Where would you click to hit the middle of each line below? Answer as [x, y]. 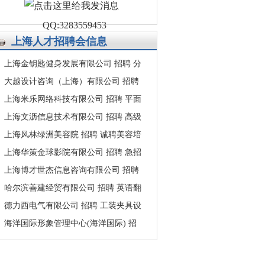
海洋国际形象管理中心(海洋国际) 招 [70, 223]
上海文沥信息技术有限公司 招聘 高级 [73, 117]
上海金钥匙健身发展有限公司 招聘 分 [73, 64]
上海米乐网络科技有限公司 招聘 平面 [73, 99]
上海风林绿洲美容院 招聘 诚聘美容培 [73, 135]
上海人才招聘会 [49, 41]
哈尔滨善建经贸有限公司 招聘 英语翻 [73, 188]
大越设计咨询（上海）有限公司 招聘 [72, 81]
